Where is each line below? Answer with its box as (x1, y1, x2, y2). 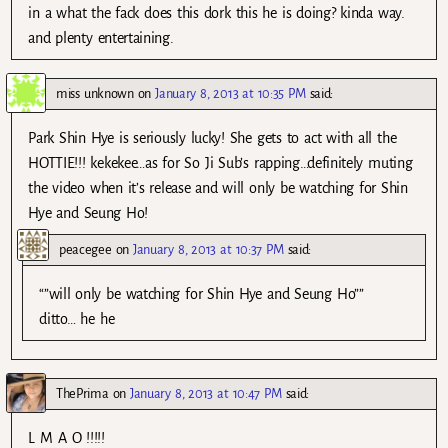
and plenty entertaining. (28, 29, 174, 46)
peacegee (59, 241, 112, 257)
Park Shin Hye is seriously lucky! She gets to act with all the (28, 129, 397, 146)
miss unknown (56, 85, 134, 101)
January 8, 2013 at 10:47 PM (130, 385, 282, 401)
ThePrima (56, 385, 109, 401)
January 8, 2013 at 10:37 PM (133, 241, 284, 257)
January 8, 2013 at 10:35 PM (155, 85, 306, 101)
